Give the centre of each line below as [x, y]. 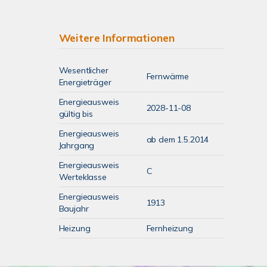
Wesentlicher [83, 70]
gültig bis [76, 114]
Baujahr [74, 209]
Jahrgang [77, 145]
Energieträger [85, 82]
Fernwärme [168, 76]
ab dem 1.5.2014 [178, 139]
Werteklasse [83, 177]
